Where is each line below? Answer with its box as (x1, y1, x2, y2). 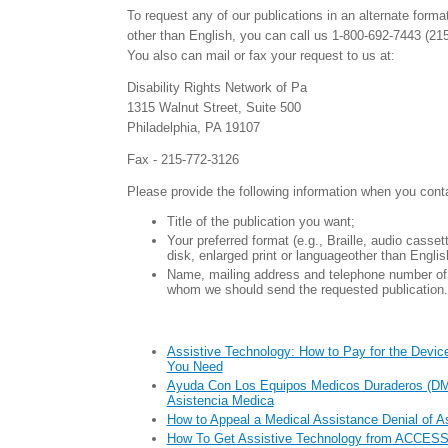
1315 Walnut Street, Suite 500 (126, 100, 301, 115)
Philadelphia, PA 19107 (126, 120, 260, 135)
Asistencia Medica (166, 393, 274, 408)
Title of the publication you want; (166, 214, 355, 229)
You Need (166, 359, 223, 374)
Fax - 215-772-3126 (126, 152, 239, 167)
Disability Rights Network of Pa (126, 80, 307, 95)
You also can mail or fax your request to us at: (126, 48, 395, 63)
